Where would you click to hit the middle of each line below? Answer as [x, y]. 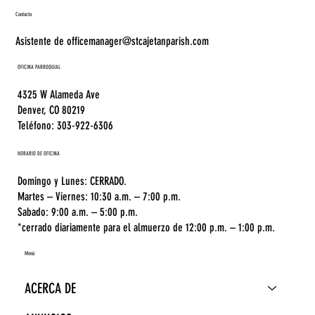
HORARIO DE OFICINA [38, 153]
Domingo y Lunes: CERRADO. [72, 181]
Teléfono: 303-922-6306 [65, 125]
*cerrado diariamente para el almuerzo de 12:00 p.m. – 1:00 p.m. [146, 227]
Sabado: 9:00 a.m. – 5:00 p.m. [77, 212]
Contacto [24, 14]
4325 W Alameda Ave [58, 94]
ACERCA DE [51, 288]
